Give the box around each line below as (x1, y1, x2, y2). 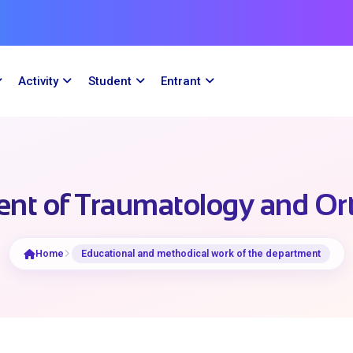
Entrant (160, 73, 201, 88)
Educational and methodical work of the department (80, 247, 321, 259)
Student (87, 73, 132, 88)
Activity (18, 73, 59, 88)
